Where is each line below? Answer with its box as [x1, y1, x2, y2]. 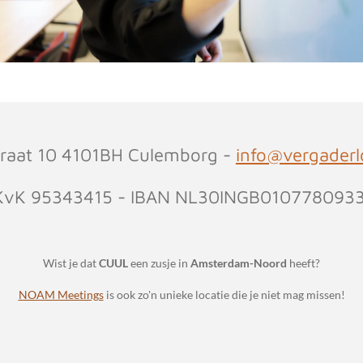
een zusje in [128, 256, 190, 271]
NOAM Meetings [18, 288, 104, 302]
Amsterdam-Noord [190, 256, 287, 271]
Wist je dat [43, 256, 99, 271]
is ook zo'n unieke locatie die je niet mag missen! [103, 288, 345, 302]
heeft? [287, 256, 320, 271]
